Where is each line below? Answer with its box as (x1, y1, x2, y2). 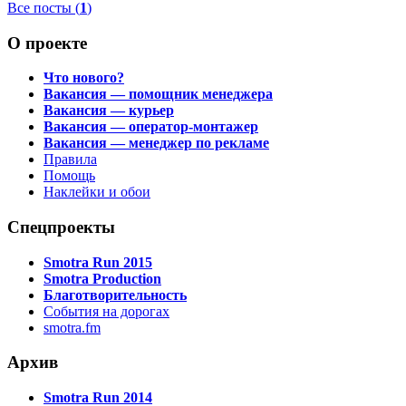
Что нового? (43, 70, 124, 86)
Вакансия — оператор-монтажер (43, 119, 258, 135)
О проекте (7, 33, 87, 53)
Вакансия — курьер (43, 102, 174, 119)
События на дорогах (43, 303, 169, 319)
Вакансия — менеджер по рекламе (43, 135, 269, 151)
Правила (43, 151, 97, 168)
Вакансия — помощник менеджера (43, 86, 273, 102)
